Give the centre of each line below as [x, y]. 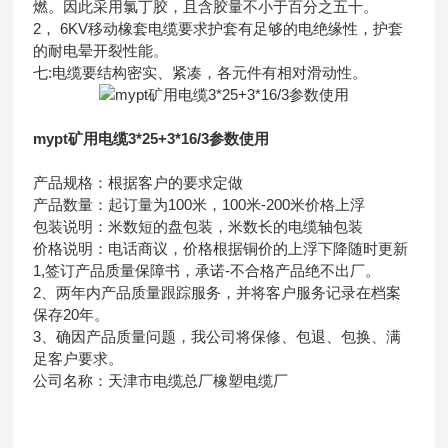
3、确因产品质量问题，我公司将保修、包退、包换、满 [217, 336]
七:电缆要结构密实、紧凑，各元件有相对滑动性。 [200, 72]
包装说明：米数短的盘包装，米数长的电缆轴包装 [198, 226]
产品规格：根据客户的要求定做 [138, 182]
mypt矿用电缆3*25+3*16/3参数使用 [151, 138]
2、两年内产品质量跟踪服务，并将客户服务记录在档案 [217, 292]
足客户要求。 [78, 358]
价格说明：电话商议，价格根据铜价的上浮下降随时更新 [221, 248]
